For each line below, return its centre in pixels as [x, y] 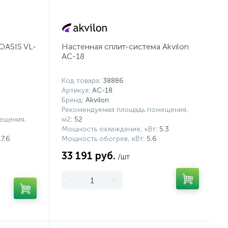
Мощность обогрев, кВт [103, 139]
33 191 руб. [89, 156]
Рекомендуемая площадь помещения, [125, 110]
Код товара [81, 81]
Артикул [75, 90]
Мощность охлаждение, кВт [109, 129]
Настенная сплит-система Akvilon [125, 47]
